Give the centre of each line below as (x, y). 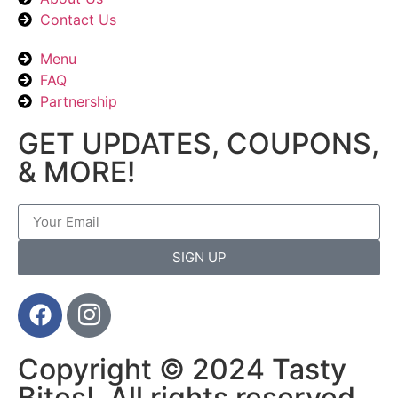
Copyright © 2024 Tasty (182, 369)
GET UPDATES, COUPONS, (199, 143)
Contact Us (78, 19)
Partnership (79, 101)
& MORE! (76, 171)
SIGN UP (199, 258)
